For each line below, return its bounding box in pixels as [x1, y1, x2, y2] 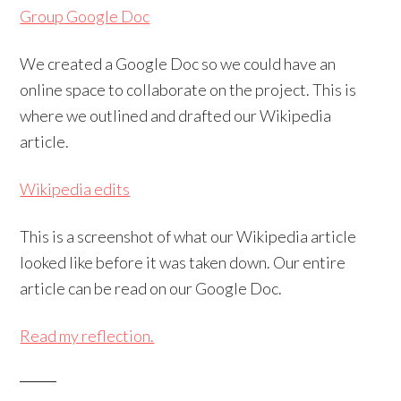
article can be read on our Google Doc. [20, 277, 283, 298]
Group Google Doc [20, 5, 150, 26]
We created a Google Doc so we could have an [20, 53, 337, 73]
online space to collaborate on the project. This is [20, 79, 357, 99]
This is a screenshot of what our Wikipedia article [20, 226, 357, 246]
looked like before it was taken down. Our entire [20, 252, 346, 272]
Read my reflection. [20, 325, 155, 346]
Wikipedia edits [20, 178, 131, 199]
